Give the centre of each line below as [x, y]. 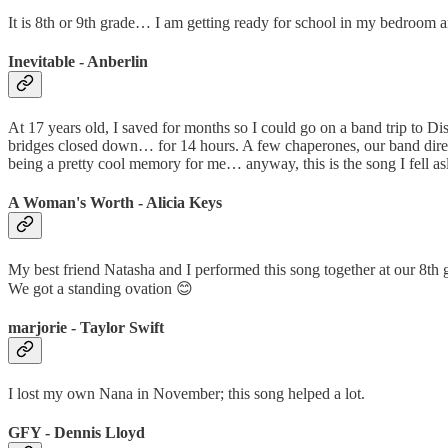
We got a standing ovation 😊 [100, 288]
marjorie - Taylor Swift [86, 327]
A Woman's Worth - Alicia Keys [115, 203]
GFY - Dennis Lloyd [76, 433]
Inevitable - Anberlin [78, 61]
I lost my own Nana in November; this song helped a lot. [186, 394]
